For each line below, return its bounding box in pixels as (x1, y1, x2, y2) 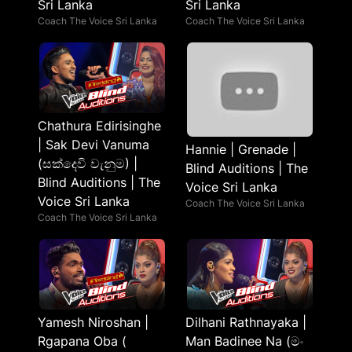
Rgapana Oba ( (38, 333, 126, 349)
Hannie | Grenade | (185, 141, 296, 157)
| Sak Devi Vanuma (38, 137, 149, 152)
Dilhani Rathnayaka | (185, 314, 306, 330)
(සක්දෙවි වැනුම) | (38, 156, 137, 171)
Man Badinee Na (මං (185, 333, 303, 349)
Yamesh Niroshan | (38, 314, 148, 330)
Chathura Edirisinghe (38, 118, 161, 134)
